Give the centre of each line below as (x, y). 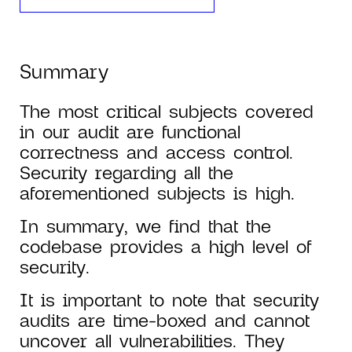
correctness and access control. (156, 152)
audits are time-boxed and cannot (165, 320)
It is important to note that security (169, 299)
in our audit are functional (130, 131)
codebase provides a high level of (165, 246)
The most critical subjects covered (167, 111)
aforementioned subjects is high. (157, 192)
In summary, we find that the (145, 225)
